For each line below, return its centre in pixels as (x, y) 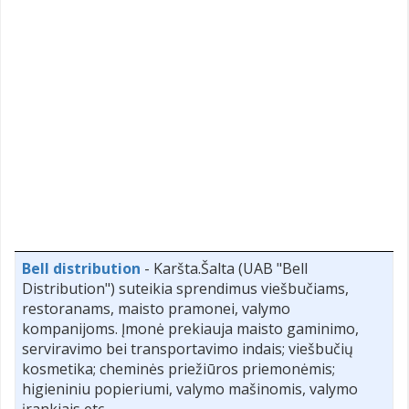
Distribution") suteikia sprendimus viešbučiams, (185, 288)
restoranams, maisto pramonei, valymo (156, 308)
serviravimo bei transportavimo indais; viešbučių (188, 348)
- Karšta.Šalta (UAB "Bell (224, 268)
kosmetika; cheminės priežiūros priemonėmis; (178, 368)
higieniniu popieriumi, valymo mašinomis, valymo (190, 388)
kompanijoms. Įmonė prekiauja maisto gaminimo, (190, 328)
